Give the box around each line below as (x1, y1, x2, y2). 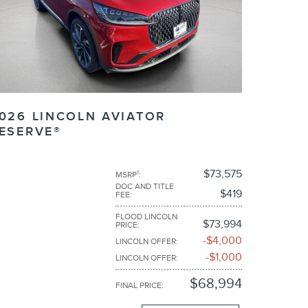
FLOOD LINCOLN (115, 212, 177, 221)
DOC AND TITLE (115, 181, 174, 191)
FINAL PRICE (115, 280, 162, 290)
